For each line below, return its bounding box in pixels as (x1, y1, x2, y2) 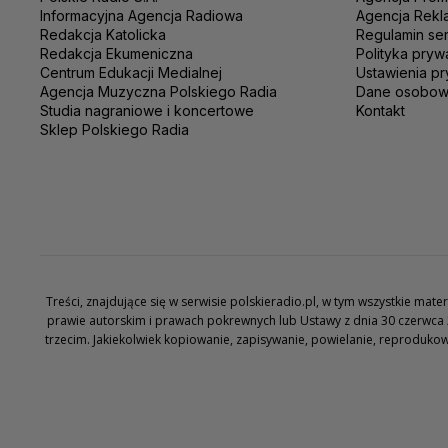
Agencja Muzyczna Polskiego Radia (40, 82, 277, 100)
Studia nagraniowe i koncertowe (40, 101, 254, 119)
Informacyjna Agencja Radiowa (40, 6, 243, 24)
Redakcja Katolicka (40, 25, 166, 43)
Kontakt (356, 101, 405, 119)
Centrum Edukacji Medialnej (40, 63, 222, 81)
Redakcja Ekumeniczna (40, 44, 193, 62)
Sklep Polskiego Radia (40, 120, 189, 138)
